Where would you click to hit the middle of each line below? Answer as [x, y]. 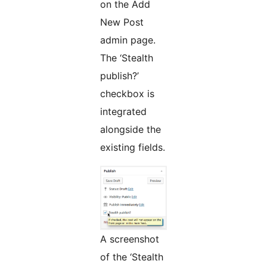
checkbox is [127, 94]
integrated [123, 112]
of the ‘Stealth [132, 257]
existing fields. [133, 148]
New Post [122, 22]
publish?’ [119, 76]
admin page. [128, 40]
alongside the [131, 130]
